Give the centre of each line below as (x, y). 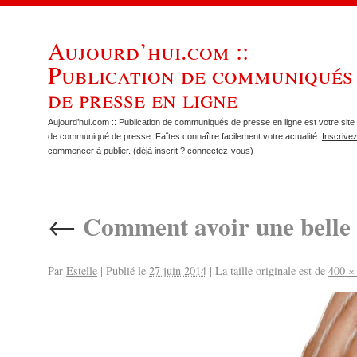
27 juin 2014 (178, 270)
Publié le (126, 270)
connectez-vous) (220, 150)
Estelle (82, 270)
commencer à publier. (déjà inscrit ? (118, 150)
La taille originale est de (270, 270)
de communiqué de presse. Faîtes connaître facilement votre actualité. (185, 136)
